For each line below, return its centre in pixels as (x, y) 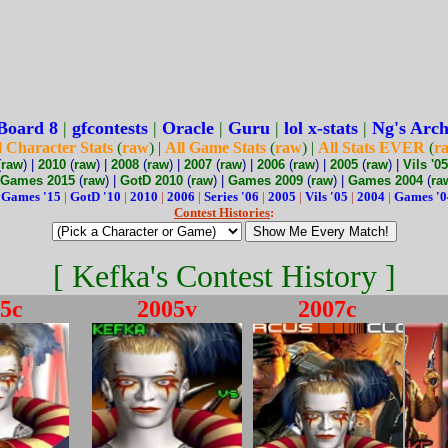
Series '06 (231, 196)
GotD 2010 (151, 180)
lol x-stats (321, 128)
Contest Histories (222, 212)
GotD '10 (95, 196)
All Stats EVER (371, 147)
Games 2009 (265, 180)
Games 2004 (385, 180)
